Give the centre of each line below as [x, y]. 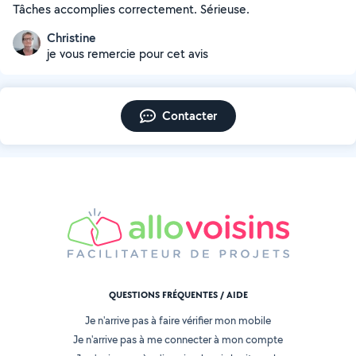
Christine [71, 38]
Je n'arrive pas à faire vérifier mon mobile [178, 321]
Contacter [189, 116]
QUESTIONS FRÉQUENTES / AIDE [178, 295]
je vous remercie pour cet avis [128, 54]
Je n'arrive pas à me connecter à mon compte [178, 340]
